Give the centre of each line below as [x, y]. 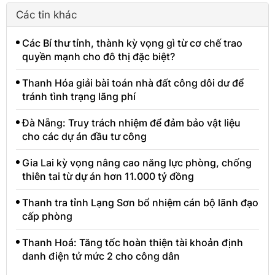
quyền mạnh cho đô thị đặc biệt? [99, 56]
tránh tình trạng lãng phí [79, 96]
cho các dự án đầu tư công [84, 136]
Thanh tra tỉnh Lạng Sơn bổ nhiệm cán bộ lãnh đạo [140, 202]
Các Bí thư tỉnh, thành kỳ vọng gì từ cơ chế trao [132, 43]
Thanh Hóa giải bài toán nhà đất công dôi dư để [133, 83]
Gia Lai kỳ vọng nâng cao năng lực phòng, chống [137, 162]
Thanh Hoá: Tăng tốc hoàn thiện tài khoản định [133, 242]
